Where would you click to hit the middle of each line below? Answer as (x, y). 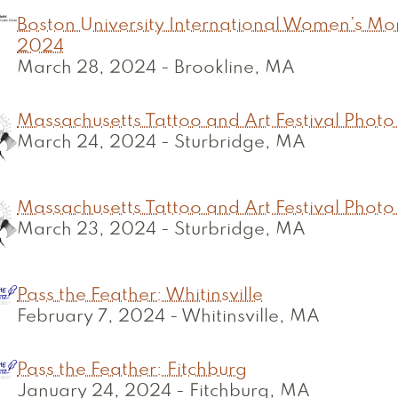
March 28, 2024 (87, 68)
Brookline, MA (235, 68)
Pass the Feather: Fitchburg (132, 370)
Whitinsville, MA (251, 317)
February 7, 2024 (91, 317)
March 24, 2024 (87, 143)
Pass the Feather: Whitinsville (140, 296)
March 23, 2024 (87, 230)
